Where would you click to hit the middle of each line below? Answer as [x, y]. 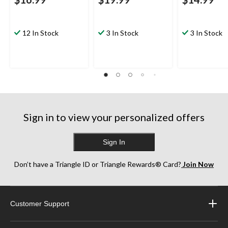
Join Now [197, 164]
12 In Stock [40, 33]
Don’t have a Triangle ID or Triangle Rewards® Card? [98, 164]
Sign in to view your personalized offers [114, 117]
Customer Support [40, 204]
